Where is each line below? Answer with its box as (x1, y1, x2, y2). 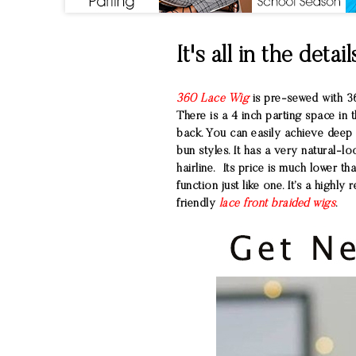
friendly (176, 198, 219, 210)
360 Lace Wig (176, 93, 249, 105)
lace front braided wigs (219, 198, 335, 210)
